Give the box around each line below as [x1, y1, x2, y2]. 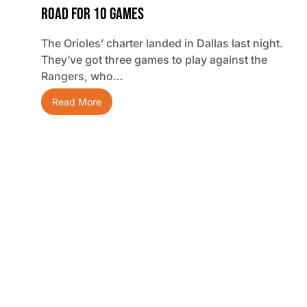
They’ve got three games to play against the [41, 53, 267, 67]
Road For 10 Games [41, 4, 144, 25]
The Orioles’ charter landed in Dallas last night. [41, 36, 283, 51]
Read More [52, 96, 101, 108]
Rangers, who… [41, 69, 123, 84]
